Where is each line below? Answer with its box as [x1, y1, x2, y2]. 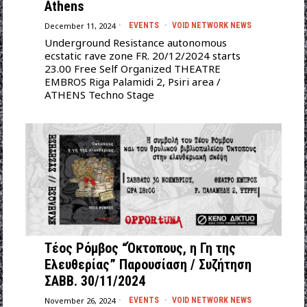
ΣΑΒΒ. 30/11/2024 [44, 273, 145, 290]
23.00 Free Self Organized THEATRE [44, 62, 221, 76]
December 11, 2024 [44, 20, 115, 31]
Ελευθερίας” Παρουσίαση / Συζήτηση [44, 256, 251, 273]
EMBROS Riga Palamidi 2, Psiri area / [44, 75, 221, 89]
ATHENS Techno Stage [44, 88, 154, 102]
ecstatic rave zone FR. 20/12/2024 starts [44, 49, 241, 63]
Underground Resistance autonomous [44, 36, 227, 50]
